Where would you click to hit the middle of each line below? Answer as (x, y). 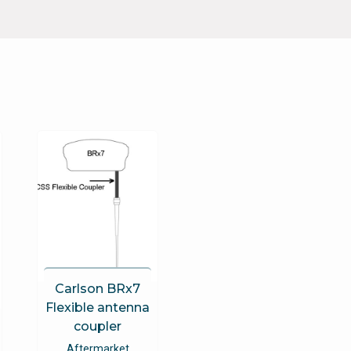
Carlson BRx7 (97, 288)
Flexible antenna (97, 307)
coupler (97, 326)
